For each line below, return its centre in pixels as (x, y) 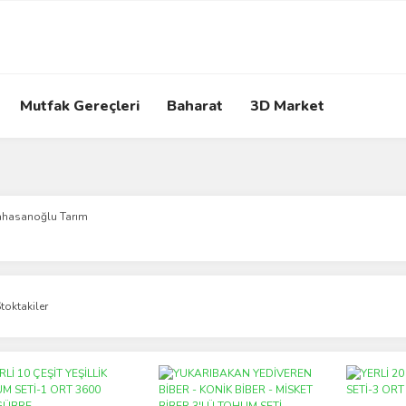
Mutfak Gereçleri (80, 106)
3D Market (287, 106)
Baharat (195, 106)
